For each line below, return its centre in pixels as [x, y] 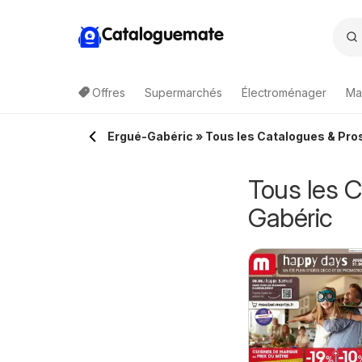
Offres [109, 93]
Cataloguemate [163, 35]
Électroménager [284, 93]
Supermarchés [183, 93]
